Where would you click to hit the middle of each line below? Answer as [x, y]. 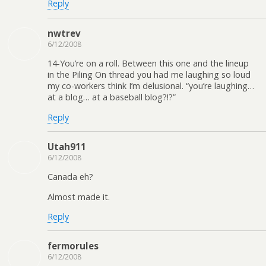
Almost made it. [79, 197]
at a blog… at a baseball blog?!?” [112, 97]
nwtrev [64, 33]
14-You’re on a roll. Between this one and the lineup [148, 64]
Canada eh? [70, 177]
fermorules [73, 246]
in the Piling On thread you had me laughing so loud [149, 75]
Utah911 [67, 146]
